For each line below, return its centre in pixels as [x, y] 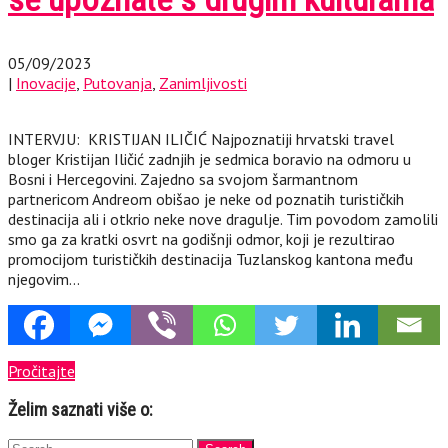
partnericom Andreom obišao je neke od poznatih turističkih [206, 199]
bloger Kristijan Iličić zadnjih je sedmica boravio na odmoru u [209, 159]
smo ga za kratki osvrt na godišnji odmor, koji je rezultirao [201, 239]
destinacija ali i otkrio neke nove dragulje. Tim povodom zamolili [223, 219]
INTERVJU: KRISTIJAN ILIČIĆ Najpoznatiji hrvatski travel [201, 139]
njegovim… [44, 279]
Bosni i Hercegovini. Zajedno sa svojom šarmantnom [183, 179]
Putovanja [117, 83]
